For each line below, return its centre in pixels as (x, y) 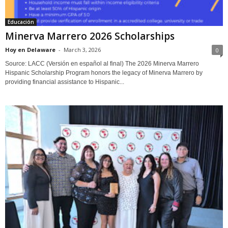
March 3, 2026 (82, 49)
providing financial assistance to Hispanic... (65, 82)
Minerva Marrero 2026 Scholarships (90, 36)
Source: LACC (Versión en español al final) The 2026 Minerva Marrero (102, 63)
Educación (21, 22)
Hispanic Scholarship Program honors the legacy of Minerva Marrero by (104, 73)
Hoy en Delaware (30, 49)
